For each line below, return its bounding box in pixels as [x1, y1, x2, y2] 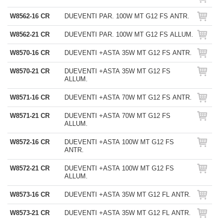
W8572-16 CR [10, 138, 50, 146]
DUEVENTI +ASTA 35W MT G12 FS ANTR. [64, 49, 192, 56]
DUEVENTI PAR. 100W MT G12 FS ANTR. [64, 12, 189, 20]
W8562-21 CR [10, 31, 50, 38]
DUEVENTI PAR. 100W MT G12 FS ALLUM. [64, 31, 193, 38]
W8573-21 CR [10, 209, 50, 217]
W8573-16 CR [10, 191, 50, 198]
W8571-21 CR [10, 112, 50, 119]
